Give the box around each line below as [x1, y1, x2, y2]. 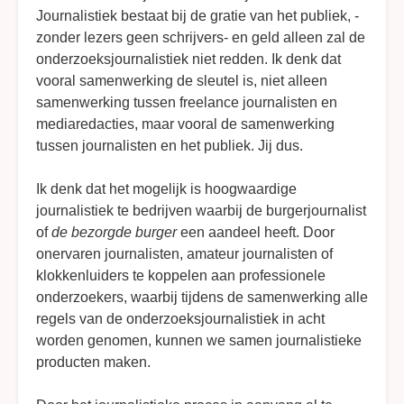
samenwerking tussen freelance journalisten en [36, 94, 337, 110]
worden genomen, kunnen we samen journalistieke [36, 332, 362, 348]
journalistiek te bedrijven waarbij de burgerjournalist [36, 202, 366, 218]
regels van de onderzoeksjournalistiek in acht [36, 310, 325, 326]
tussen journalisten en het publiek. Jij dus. [36, 137, 303, 153]
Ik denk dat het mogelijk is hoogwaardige [36, 180, 297, 197]
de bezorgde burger [51, 224, 177, 240]
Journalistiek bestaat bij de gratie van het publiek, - [36, 7, 359, 23]
